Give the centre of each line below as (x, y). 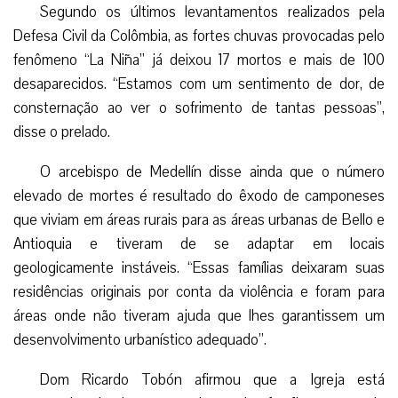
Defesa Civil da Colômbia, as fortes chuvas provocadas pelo (199, 36)
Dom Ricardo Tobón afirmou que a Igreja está (212, 379)
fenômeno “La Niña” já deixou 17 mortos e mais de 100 (199, 60)
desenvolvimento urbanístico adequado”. (140, 339)
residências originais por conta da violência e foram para (199, 291)
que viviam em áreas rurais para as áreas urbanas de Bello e (199, 219)
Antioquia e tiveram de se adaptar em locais (199, 243)
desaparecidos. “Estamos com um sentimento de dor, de (199, 84)
